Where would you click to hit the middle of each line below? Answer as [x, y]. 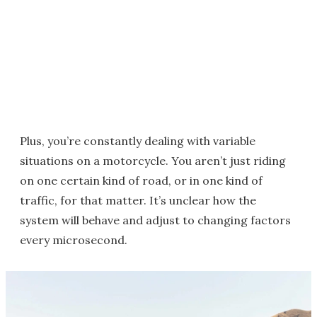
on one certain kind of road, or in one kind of [141, 181]
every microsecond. [74, 240]
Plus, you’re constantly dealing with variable [138, 141]
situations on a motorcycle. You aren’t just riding [153, 161]
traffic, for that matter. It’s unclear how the [138, 201]
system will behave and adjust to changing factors [155, 220]
